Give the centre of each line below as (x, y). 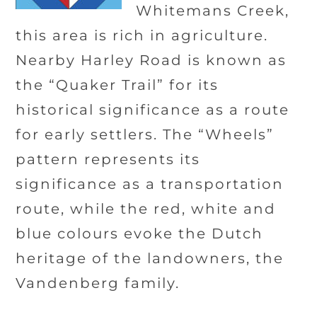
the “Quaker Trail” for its (117, 85)
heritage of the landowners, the (150, 258)
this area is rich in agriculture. (142, 35)
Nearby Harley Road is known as (151, 60)
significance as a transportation (150, 184)
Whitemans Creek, (213, 11)
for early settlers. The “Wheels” (145, 134)
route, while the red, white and (146, 209)
